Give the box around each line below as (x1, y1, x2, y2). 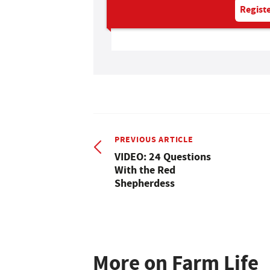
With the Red (115, 162, 175, 177)
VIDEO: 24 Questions (115, 149, 211, 164)
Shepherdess (115, 175, 175, 190)
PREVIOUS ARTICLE (115, 133, 193, 145)
